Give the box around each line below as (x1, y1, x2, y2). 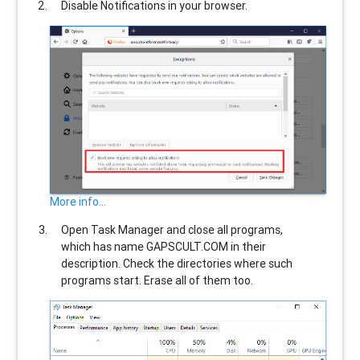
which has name (61, 239, 147, 255)
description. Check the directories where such (61, 256, 293, 272)
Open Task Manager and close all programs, (61, 223, 284, 238)
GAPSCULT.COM (146, 239, 229, 255)
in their (228, 239, 267, 255)
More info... (50, 194, 107, 210)
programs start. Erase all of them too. (61, 273, 254, 288)
